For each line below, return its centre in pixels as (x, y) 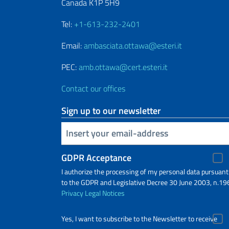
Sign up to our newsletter (111, 110)
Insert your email (67, 132)
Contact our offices (93, 88)
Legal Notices (105, 193)
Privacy (72, 193)
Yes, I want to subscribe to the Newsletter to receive (139, 219)
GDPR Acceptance (96, 157)
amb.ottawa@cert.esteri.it (123, 67)
